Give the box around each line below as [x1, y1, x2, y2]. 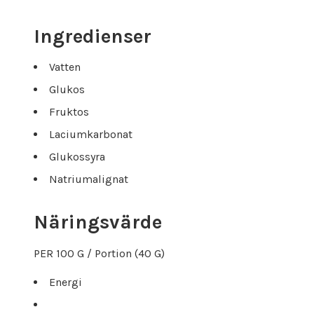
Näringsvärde [34, 210, 162, 234]
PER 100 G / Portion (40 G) [34, 247, 165, 261]
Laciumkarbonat [49, 128, 132, 142]
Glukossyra [49, 150, 105, 164]
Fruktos [49, 105, 89, 119]
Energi [49, 275, 82, 289]
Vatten [49, 60, 81, 74]
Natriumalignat [49, 172, 128, 186]
